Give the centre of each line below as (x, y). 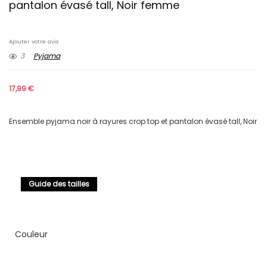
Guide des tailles (59, 184)
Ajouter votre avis (34, 41)
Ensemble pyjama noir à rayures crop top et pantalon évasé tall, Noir (133, 121)
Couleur (31, 234)
